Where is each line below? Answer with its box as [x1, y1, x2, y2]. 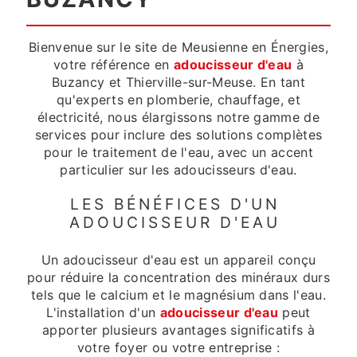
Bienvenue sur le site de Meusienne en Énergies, [28, 39, 329, 55]
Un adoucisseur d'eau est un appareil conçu [41, 252, 316, 269]
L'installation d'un [46, 304, 160, 321]
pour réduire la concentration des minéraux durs [26, 269, 331, 286]
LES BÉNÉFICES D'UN [69, 194, 280, 214]
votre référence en [53, 57, 174, 73]
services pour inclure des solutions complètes [34, 127, 323, 143]
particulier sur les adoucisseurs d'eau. [60, 162, 297, 178]
